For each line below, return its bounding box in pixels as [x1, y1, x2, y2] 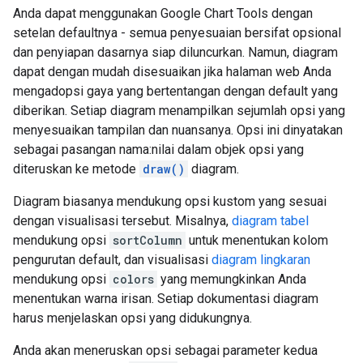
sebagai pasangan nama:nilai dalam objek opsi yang [13, 142, 304, 157]
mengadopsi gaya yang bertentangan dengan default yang [13, 83, 338, 99]
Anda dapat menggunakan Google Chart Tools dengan [13, 6, 313, 21]
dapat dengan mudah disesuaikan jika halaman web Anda [13, 64, 331, 79]
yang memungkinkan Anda [157, 271, 306, 287]
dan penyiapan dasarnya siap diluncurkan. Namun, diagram [13, 45, 338, 60]
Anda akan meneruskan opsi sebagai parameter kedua [13, 343, 318, 358]
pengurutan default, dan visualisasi [13, 252, 211, 267]
